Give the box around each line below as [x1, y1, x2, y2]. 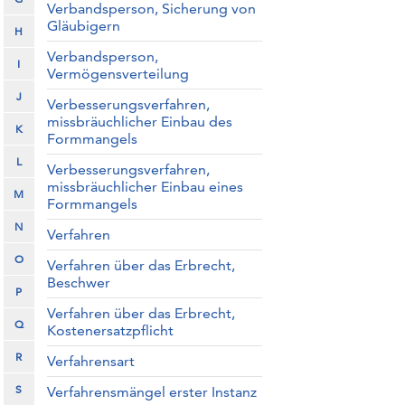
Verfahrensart [46, 353, 135, 370]
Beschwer [46, 274, 110, 291]
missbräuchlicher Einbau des [46, 113, 232, 130]
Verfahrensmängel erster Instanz [46, 383, 257, 400]
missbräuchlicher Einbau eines [46, 178, 243, 195]
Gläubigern [46, 17, 120, 34]
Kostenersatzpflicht [46, 322, 174, 339]
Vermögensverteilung [46, 65, 189, 82]
